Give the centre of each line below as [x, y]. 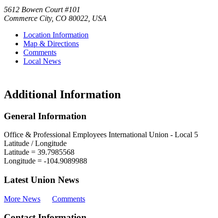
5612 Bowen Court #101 [42, 9]
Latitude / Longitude [35, 144]
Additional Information [62, 94]
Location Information [56, 35]
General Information [45, 116]
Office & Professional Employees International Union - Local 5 [101, 135]
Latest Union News [41, 180]
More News [22, 199]
